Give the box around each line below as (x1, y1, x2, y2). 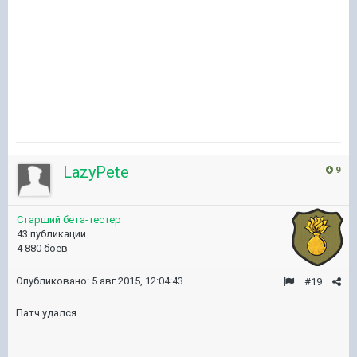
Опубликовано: (16, 275, 92, 287)
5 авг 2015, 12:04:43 (92, 275, 183, 287)
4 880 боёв (17, 242, 68, 254)
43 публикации (17, 228, 86, 240)
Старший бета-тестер (17, 214, 121, 226)
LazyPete (63, 163, 129, 182)
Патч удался (16, 307, 76, 319)
